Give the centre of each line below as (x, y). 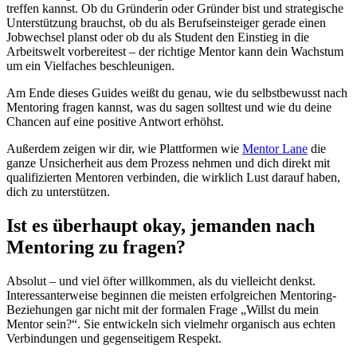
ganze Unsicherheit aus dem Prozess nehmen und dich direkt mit (168, 163)
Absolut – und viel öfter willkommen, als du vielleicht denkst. (161, 280)
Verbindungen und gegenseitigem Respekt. (114, 338)
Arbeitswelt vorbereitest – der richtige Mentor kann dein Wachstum (175, 52)
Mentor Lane (275, 149)
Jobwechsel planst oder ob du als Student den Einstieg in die (158, 37)
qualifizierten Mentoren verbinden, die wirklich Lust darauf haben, (173, 178)
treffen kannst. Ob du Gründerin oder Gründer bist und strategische (175, 9)
